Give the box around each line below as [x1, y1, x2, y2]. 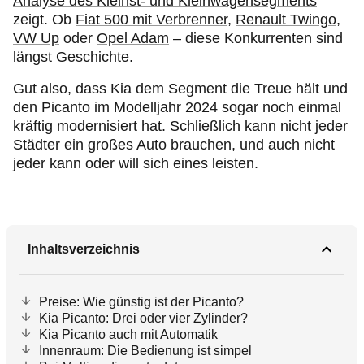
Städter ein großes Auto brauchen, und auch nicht [13, 136, 335, 153]
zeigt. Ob [13, 11, 76, 28]
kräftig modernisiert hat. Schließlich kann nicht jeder [13, 118, 348, 134]
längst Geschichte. [13, 49, 133, 65]
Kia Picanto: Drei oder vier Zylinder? [39, 311, 248, 325]
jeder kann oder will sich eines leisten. [13, 155, 258, 171]
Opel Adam [97, 30, 169, 46]
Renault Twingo [236, 11, 336, 28]
